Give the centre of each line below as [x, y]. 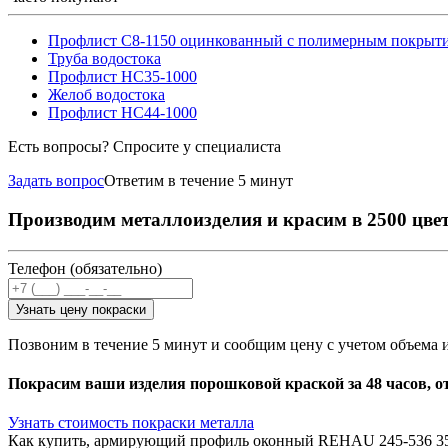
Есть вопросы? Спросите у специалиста [144, 147]
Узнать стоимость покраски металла [131, 423]
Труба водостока [104, 59]
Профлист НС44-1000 [122, 113]
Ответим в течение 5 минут [198, 181]
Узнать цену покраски [81, 309]
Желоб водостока [106, 95]
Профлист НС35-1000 [122, 77]
